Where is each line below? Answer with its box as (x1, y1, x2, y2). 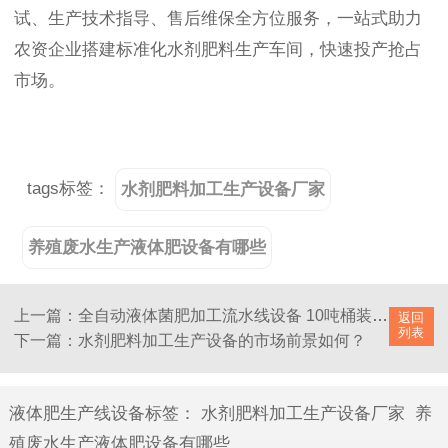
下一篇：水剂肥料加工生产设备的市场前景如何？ (14, 332, 366, 350)
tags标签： (27, 178, 111, 198)
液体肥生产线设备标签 (8, 404, 179, 424)
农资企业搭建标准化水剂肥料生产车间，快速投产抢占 (14, 39, 422, 59)
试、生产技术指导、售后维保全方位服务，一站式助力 (14, 8, 422, 28)
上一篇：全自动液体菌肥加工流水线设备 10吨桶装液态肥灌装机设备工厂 (372, 307, 388, 325)
